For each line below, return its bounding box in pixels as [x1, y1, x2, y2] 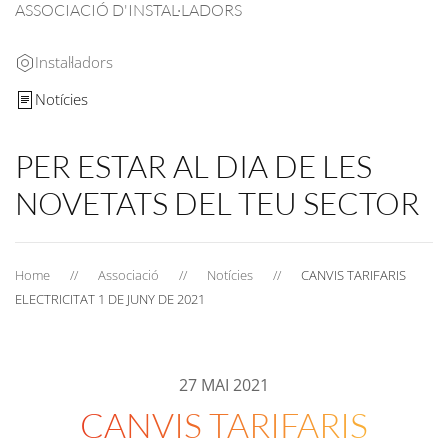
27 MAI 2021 [179, 374, 269, 396]
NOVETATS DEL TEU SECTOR [15, 184, 420, 222]
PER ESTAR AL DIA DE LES [15, 147, 372, 185]
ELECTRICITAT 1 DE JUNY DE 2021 [15, 290, 205, 308]
